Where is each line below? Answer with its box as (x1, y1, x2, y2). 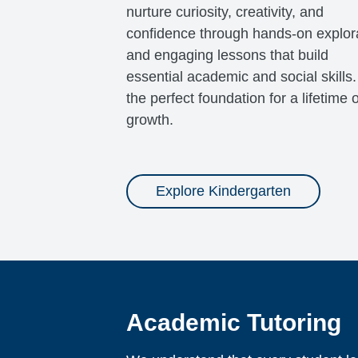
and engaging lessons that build (125, 47, 328, 64)
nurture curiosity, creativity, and (125, 4, 324, 21)
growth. (125, 112, 173, 129)
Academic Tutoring (125, 309, 341, 336)
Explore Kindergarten (155, 183, 291, 200)
